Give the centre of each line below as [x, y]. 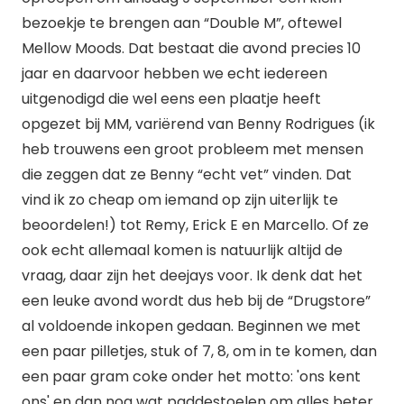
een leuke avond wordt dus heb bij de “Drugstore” [196, 301]
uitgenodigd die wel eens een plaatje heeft [171, 99]
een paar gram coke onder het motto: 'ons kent [191, 376]
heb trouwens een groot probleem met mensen [193, 149]
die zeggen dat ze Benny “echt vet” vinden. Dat [187, 174]
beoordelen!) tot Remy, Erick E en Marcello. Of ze [195, 225]
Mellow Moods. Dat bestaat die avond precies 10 [191, 48]
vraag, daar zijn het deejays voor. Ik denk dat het [192, 275]
